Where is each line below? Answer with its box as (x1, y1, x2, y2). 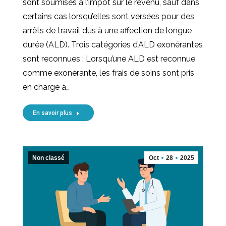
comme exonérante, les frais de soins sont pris (23, 68, 194, 78)
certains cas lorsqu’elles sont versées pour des (23, 12, 194, 22)
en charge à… (23, 82, 70, 92)
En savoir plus (33, 109, 72, 117)
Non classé (32, 154, 65, 162)
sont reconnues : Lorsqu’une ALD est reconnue (23, 54, 195, 64)
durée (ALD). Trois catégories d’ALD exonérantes (23, 40, 203, 50)
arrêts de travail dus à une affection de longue (23, 26, 192, 36)
